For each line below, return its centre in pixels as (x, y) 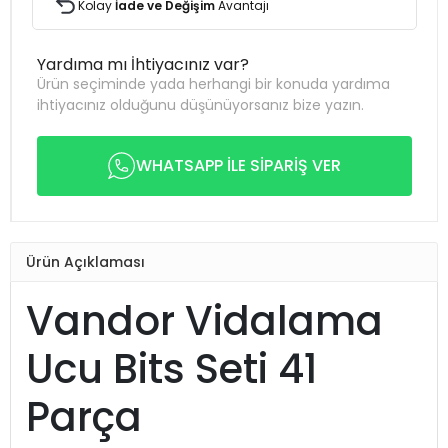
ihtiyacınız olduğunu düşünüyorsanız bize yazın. (200, 105)
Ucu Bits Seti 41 (172, 369)
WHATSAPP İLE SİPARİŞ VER (238, 165)
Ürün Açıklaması (85, 261)
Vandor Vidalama (204, 321)
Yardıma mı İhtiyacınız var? (143, 64)
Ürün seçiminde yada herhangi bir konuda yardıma (213, 84)
